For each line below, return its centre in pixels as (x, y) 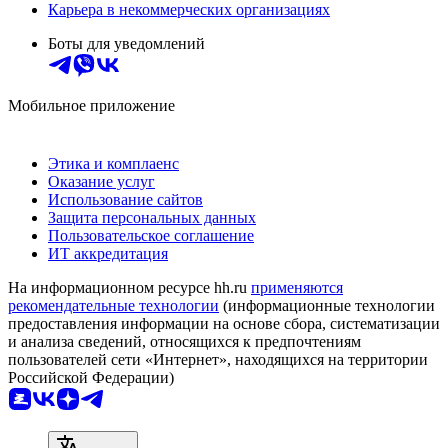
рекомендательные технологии (113, 305)
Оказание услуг (101, 181)
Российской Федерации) (91, 377)
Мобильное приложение (91, 105)
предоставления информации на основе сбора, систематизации (224, 323)
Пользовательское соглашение (151, 235)
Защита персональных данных (152, 217)
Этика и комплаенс (113, 163)
